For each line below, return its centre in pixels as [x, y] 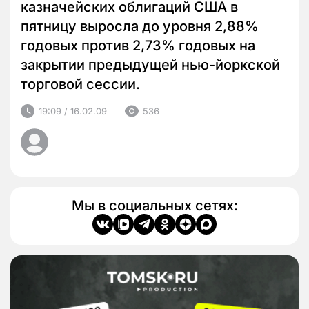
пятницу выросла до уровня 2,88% [140, 27]
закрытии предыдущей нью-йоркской [150, 65]
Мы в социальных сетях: [154, 206]
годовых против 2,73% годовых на [138, 46]
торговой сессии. [80, 84]
